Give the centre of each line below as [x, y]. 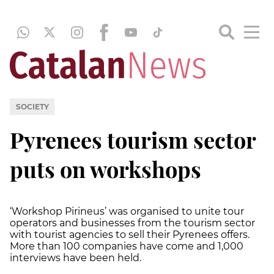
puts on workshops [106, 168]
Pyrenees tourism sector [133, 139]
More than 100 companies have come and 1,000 [127, 246]
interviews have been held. [76, 257]
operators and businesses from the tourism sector [132, 223]
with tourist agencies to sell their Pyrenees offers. [130, 234]
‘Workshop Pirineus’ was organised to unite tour [127, 211]
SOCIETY [32, 106]
